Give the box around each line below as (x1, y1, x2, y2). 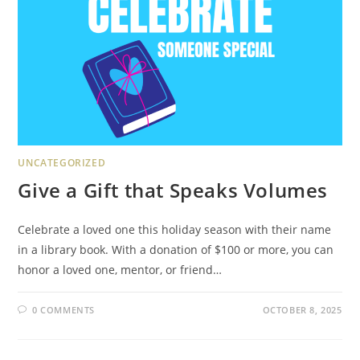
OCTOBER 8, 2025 (262, 304, 342, 317)
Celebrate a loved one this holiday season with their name (18, 222, 332, 238)
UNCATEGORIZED (18, 156, 106, 170)
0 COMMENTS (32, 304, 96, 317)
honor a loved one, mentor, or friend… (18, 262, 223, 278)
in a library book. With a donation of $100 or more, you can (18, 242, 334, 258)
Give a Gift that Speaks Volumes (18, 177, 329, 204)
